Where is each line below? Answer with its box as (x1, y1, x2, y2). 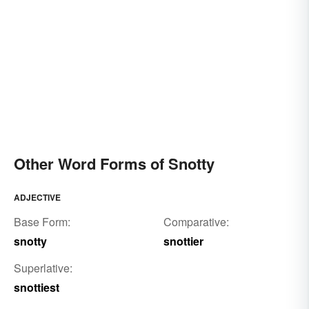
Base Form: (14, 213, 70, 230)
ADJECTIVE (14, 190, 61, 203)
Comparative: (163, 213, 229, 230)
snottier (163, 232, 203, 249)
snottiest (14, 279, 59, 295)
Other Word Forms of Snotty (14, 152, 215, 175)
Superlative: (14, 259, 72, 276)
